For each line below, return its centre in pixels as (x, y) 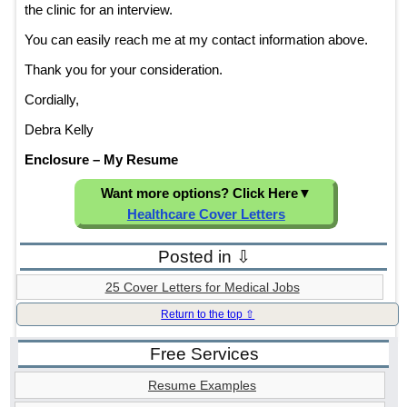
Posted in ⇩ (205, 257)
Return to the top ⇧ (208, 315)
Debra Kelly (59, 129)
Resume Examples (202, 386)
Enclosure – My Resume (101, 159)
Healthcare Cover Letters (206, 214)
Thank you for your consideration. (123, 69)
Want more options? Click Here (199, 194)
